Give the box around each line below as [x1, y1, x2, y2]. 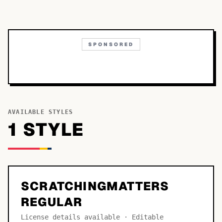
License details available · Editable [21, 213, 164, 221]
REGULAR [21, 194, 83, 210]
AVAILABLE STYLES [8, 109, 73, 115]
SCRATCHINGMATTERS [21, 178, 169, 194]
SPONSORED [88, 41, 134, 48]
